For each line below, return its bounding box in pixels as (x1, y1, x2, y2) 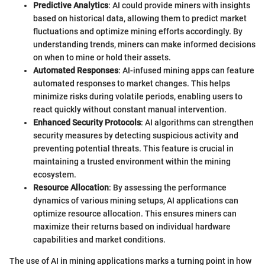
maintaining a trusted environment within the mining (33, 156, 231, 166)
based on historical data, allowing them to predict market (33, 13, 247, 23)
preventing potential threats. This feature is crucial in (33, 143, 234, 153)
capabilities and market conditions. (33, 234, 166, 244)
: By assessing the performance (109, 182, 227, 192)
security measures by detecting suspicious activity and (33, 130, 238, 140)
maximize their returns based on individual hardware (33, 221, 231, 231)
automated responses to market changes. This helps (33, 78, 230, 88)
